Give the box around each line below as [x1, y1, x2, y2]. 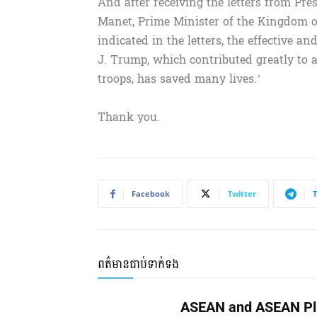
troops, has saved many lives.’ [98, 69, 260, 90]
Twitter [228, 188, 256, 200]
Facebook [132, 188, 170, 200]
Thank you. [98, 107, 160, 128]
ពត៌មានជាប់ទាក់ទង [98, 253, 179, 276]
